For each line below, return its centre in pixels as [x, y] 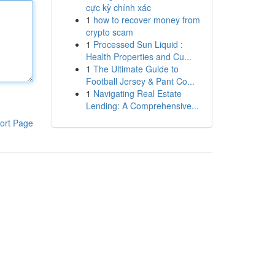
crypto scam [109, 32]
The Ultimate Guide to [136, 69]
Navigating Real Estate [137, 93]
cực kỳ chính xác [118, 7]
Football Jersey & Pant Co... [140, 81]
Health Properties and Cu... [138, 56]
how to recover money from [146, 20]
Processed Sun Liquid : [138, 44]
